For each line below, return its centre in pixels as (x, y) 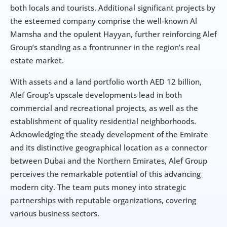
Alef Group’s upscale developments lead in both (96, 94)
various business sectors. (55, 213)
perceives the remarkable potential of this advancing (105, 174)
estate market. (37, 60)
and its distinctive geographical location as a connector (109, 147)
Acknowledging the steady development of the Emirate (109, 134)
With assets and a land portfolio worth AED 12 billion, (106, 81)
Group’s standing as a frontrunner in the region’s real (105, 47)
